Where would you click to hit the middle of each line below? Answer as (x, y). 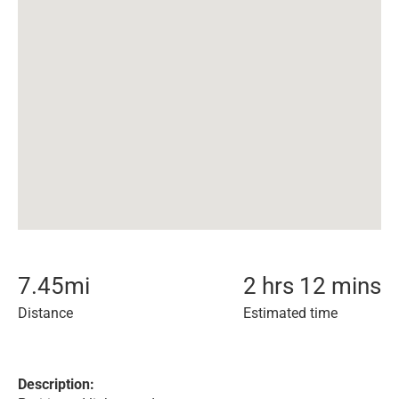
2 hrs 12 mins (312, 286)
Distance (45, 313)
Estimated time (290, 313)
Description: (56, 384)
